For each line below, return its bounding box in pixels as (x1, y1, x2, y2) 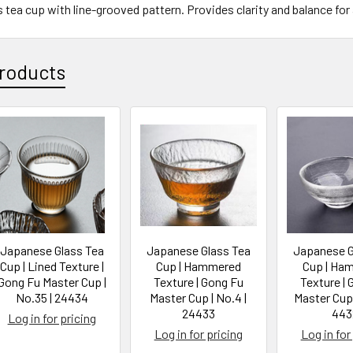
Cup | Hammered (155, 258, 241, 273)
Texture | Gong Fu (153, 274, 243, 289)
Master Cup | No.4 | (150, 290, 247, 305)
